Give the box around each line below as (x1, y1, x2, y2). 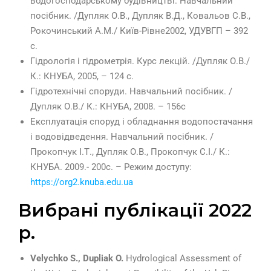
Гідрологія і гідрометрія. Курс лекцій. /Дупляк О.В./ (30, 56, 250, 67)
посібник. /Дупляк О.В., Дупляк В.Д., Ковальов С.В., (30, 10, 250, 22)
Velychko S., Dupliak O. (30, 253, 126, 264)
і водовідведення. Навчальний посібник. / (30, 131, 214, 143)
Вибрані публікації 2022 (18, 199, 252, 222)
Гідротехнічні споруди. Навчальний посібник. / (30, 86, 232, 97)
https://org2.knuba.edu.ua (30, 177, 133, 188)
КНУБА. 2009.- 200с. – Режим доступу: (30, 162, 192, 173)
